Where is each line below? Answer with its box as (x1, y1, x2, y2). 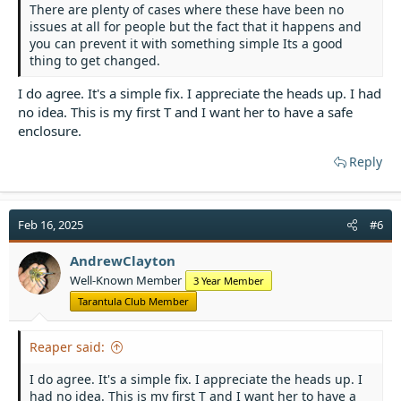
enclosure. (18, 121, 81, 140)
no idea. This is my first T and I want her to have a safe (18, 102, 353, 121)
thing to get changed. (30, 52, 160, 69)
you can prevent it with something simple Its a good (30, 35, 343, 52)
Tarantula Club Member (78, 294, 189, 308)
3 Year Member (193, 273, 264, 287)
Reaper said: (30, 337, 105, 355)
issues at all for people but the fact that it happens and (30, 18, 362, 35)
